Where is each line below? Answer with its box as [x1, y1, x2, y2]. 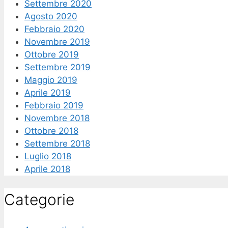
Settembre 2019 [24, 62, 91, 72]
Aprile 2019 [24, 87, 71, 98]
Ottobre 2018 [24, 125, 78, 136]
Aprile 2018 [24, 163, 70, 174]
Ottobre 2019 [24, 49, 79, 60]
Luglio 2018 [24, 151, 71, 161]
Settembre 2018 [24, 138, 90, 149]
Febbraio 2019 [24, 100, 83, 110]
